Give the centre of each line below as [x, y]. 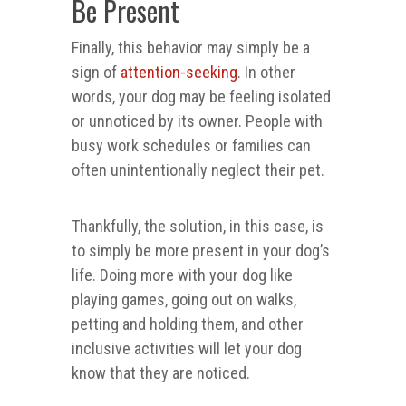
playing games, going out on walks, [184, 300]
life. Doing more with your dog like [182, 275]
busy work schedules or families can [191, 146]
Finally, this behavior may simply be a [191, 48]
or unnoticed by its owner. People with [197, 121]
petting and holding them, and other [188, 324]
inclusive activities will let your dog [187, 349]
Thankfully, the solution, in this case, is [198, 227]
